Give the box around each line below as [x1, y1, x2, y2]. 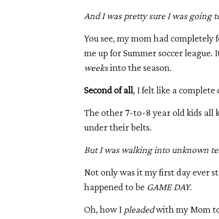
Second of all [84, 84, 133, 95]
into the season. [108, 62, 174, 73]
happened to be [84, 181, 147, 192]
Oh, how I [84, 203, 124, 215]
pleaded [124, 203, 156, 215]
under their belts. [84, 121, 152, 132]
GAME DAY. [147, 181, 194, 192]
